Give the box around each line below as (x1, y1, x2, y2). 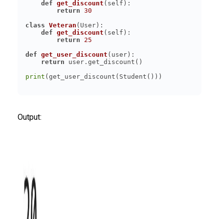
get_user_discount (41, 50, 108, 58)
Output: (18, 112, 42, 122)
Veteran (49, 21, 76, 29)
